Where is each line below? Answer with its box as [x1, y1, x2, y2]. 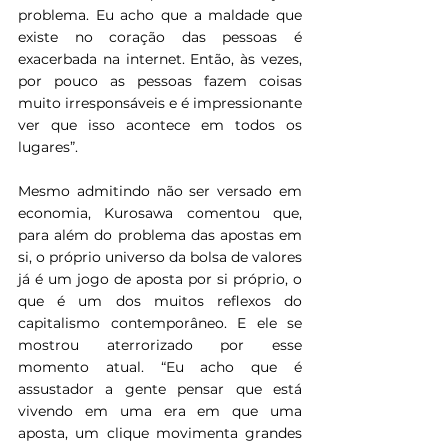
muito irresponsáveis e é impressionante [18, 93, 302, 112]
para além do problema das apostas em [18, 225, 302, 244]
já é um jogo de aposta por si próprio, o [18, 269, 302, 288]
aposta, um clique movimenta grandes [18, 423, 302, 442]
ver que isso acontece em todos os [18, 115, 302, 134]
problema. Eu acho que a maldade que [18, 5, 302, 24]
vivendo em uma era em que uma [18, 401, 302, 420]
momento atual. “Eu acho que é [18, 357, 302, 376]
